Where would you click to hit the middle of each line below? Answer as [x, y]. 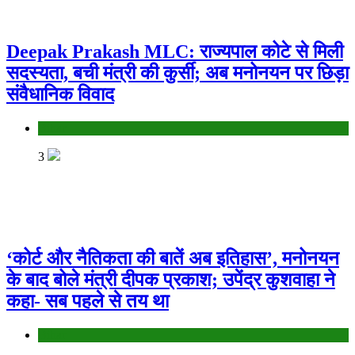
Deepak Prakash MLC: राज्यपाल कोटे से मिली [175, 51]
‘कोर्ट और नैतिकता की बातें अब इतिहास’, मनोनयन [173, 259]
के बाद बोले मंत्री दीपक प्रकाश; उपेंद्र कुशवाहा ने [171, 280]
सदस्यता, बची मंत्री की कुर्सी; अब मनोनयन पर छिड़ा [177, 73]
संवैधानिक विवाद [60, 94]
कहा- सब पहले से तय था [88, 302]
